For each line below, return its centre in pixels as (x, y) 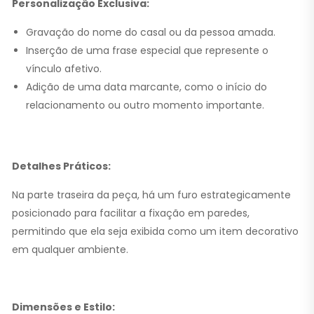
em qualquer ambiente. (70, 249)
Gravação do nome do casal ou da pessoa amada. (151, 32)
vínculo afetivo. (64, 68)
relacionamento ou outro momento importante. (145, 105)
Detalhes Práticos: (61, 166)
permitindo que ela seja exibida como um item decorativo (155, 231)
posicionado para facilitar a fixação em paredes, (131, 213)
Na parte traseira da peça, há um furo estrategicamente (151, 194)
